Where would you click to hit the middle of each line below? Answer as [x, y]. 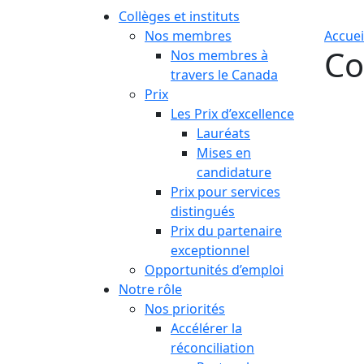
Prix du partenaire [226, 231]
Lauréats [223, 133]
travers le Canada [224, 75]
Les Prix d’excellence [232, 114]
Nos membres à [219, 55]
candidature [234, 172]
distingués [203, 211]
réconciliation [212, 348]
